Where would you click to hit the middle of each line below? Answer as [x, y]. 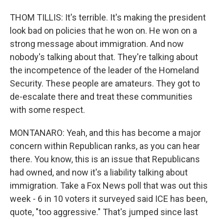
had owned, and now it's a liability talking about [99, 172]
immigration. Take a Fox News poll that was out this [109, 186]
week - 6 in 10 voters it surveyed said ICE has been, [109, 199]
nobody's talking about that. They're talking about [104, 57]
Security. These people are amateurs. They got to [105, 83]
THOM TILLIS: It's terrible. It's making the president [108, 17]
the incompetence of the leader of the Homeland [104, 70]
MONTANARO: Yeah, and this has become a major [105, 133]
